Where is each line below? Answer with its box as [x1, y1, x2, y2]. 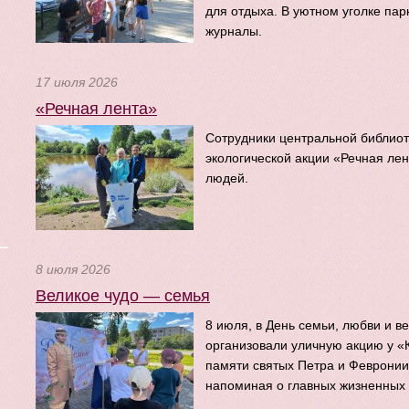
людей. [205, 171, 248, 185]
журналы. [205, 24, 262, 38]
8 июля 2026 [36, 262, 110, 277]
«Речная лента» [36, 100, 157, 118]
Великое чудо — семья [36, 287, 210, 305]
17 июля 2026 [36, 75, 118, 89]
